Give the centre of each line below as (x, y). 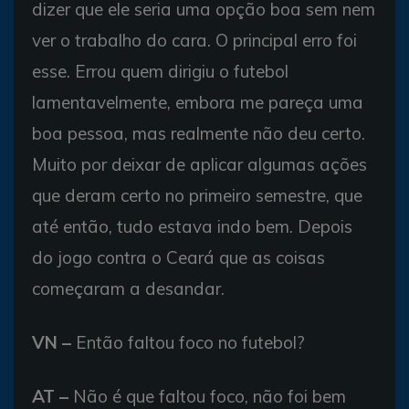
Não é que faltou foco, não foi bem (207, 396)
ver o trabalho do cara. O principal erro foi (194, 40)
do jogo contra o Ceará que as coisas (178, 257)
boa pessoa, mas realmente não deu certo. (199, 133)
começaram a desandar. (128, 288)
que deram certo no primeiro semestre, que (197, 195)
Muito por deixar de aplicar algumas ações (199, 164)
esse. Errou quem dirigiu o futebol (160, 71)
